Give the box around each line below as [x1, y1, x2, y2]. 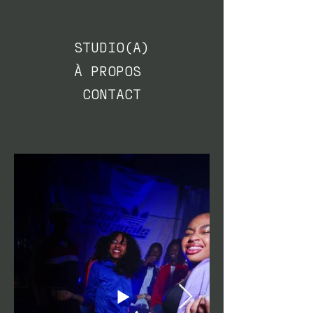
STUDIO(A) [74, 38, 150, 55]
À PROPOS [74, 62, 150, 79]
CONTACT [82, 85, 141, 102]
